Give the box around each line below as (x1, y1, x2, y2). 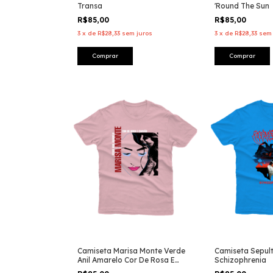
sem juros (122, 29, 152, 37)
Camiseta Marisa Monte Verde (77, 246, 185, 255)
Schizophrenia (214, 255, 266, 264)
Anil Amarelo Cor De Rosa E (77, 255, 175, 264)
